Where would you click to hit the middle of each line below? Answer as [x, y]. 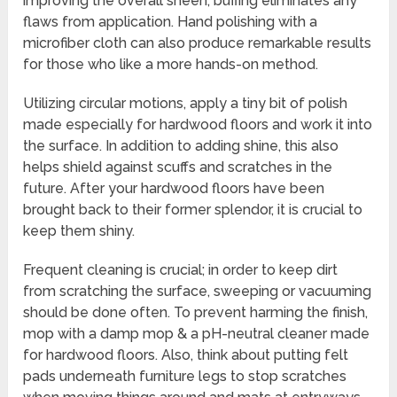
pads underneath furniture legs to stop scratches [185, 377]
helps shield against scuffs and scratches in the [178, 167]
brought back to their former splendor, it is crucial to [193, 210]
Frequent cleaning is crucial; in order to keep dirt [181, 270]
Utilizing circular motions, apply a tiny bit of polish [186, 104]
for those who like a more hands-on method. [171, 65]
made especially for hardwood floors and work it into [198, 125]
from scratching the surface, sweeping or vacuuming [198, 292]
